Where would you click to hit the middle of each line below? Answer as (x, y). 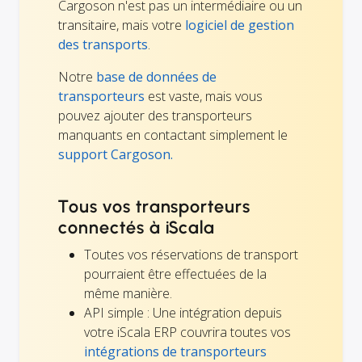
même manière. (128, 293)
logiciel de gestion (240, 25)
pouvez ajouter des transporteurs (155, 115)
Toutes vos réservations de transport (191, 254)
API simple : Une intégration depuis (183, 312)
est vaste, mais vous (204, 96)
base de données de (156, 76)
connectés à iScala (137, 227)
